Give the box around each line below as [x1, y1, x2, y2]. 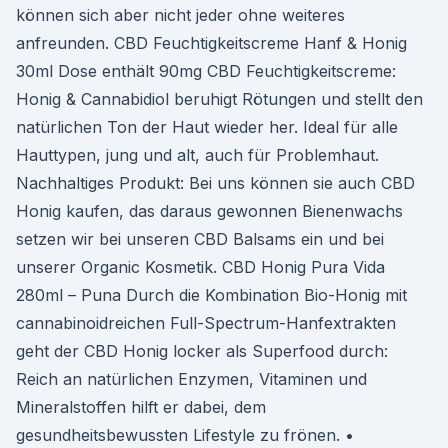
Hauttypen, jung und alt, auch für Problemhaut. [16, 145, 379, 165]
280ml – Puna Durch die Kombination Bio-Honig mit [16, 285, 407, 305]
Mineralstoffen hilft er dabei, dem [16, 397, 266, 417]
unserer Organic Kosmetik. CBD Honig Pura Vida [16, 257, 385, 277]
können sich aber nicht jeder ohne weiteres [16, 5, 345, 25]
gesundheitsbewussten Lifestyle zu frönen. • [16, 425, 354, 445]
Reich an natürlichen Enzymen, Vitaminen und [16, 369, 367, 389]
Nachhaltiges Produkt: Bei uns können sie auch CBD [16, 173, 415, 193]
